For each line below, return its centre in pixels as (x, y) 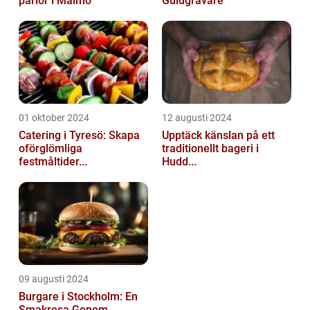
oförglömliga (51, 149)
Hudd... (179, 162)
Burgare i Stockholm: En (78, 297)
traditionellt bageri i (210, 149)
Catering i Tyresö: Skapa (79, 136)
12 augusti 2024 (197, 118)
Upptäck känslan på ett (218, 136)
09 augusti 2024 (54, 279)
